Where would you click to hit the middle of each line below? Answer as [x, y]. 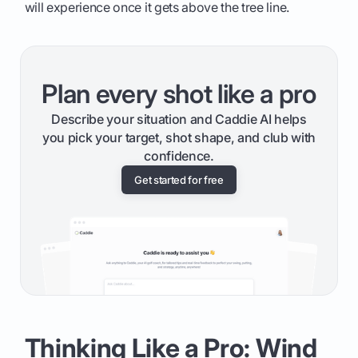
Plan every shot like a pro [179, 94]
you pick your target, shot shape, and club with [179, 138]
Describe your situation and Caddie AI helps [179, 119]
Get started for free [179, 180]
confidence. [179, 156]
